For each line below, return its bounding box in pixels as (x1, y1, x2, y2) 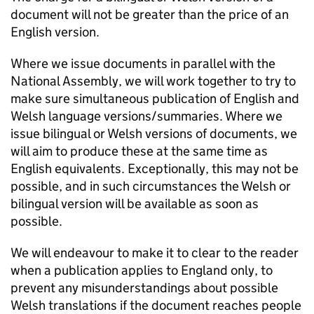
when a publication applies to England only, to (11, 262, 273, 278)
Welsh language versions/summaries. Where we (11, 108, 282, 124)
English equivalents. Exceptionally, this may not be (11, 161, 299, 177)
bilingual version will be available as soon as (11, 196, 259, 212)
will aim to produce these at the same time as (11, 143, 268, 159)
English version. (11, 24, 100, 40)
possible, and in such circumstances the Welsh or (11, 178, 291, 194)
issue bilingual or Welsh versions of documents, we (11, 125, 297, 142)
